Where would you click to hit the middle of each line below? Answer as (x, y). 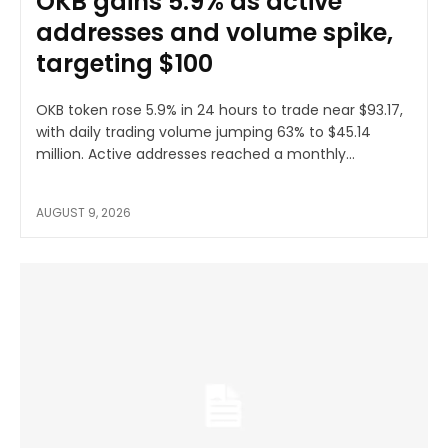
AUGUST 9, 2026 (83, 213)
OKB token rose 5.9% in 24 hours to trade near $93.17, (219, 110)
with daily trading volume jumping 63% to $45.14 (203, 132)
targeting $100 (124, 64)
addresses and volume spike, (214, 33)
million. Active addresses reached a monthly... (195, 154)
